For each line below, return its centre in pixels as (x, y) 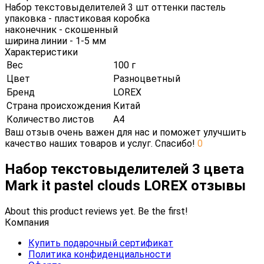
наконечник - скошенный (61, 29)
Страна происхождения (59, 105)
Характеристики (41, 52)
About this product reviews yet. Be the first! (96, 211)
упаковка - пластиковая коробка (77, 18)
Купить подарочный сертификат (101, 243)
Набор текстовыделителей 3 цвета (124, 169)
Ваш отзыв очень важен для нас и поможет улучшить (126, 132)
